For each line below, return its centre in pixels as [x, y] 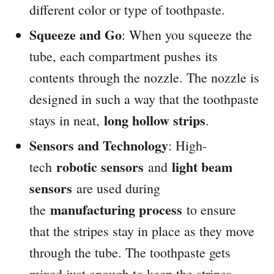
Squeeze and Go [76, 35]
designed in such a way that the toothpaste [144, 99]
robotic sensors [100, 167]
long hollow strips [155, 120]
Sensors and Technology [99, 146]
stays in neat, [67, 120]
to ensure [209, 210]
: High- [187, 146]
